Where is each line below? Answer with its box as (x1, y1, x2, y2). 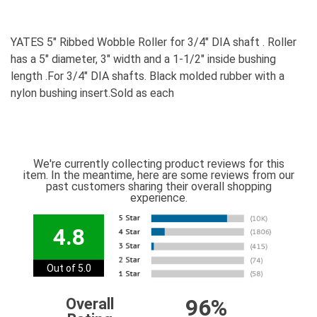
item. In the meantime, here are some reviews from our (23, 168, 294, 183)
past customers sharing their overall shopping (45, 180, 272, 194)
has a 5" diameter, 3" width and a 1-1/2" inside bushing (11, 52, 276, 67)
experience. (129, 191, 188, 205)
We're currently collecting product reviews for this (33, 157, 284, 171)
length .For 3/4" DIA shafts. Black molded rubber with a (11, 69, 284, 83)
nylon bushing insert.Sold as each (11, 86, 174, 100)
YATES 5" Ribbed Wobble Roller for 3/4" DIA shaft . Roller (11, 35, 296, 50)
